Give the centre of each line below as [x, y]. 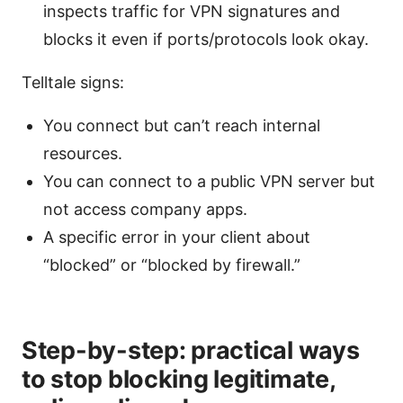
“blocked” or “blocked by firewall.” [172, 265]
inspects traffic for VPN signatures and [192, 12]
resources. [83, 154]
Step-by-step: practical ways [191, 351]
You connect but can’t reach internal [182, 126]
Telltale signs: [73, 83]
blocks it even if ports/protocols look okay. [206, 40]
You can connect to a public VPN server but [209, 182]
